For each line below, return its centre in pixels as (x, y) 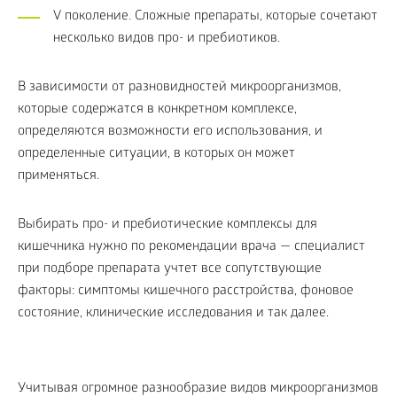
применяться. (58, 176)
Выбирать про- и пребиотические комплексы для (167, 225)
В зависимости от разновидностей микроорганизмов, (179, 88)
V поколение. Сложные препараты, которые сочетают (215, 17)
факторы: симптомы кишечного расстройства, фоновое (186, 292)
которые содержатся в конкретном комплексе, (157, 110)
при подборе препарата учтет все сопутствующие (170, 269)
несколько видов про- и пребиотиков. (167, 39)
